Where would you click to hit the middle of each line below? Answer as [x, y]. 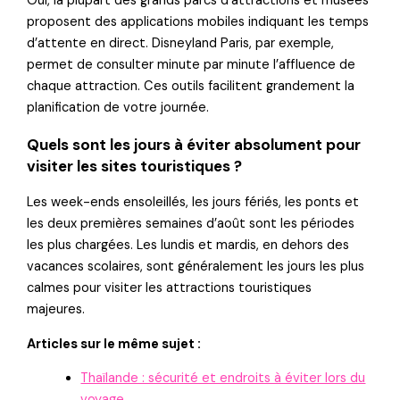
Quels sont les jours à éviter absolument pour [194, 145]
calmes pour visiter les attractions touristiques [170, 288]
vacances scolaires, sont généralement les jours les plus [196, 267]
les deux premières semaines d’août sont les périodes [191, 224]
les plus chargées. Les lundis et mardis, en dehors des [188, 246]
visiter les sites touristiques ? [135, 167]
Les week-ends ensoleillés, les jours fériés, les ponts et [193, 203]
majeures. [56, 310]
